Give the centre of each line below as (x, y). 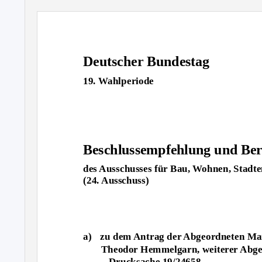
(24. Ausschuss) (116, 180)
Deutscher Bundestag (146, 62)
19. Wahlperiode (119, 81)
